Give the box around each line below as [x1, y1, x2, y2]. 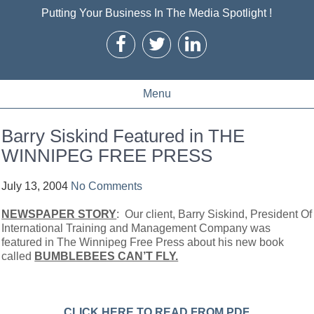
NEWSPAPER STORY [1, 208, 117, 220]
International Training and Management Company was [1, 222, 271, 234]
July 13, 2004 [1, 180, 69, 192]
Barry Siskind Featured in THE [1, 125, 245, 146]
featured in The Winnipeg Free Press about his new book [1, 236, 285, 248]
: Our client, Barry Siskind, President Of [116, 208, 313, 220]
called [1, 250, 35, 262]
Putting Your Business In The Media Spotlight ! [41, 7, 273, 19]
